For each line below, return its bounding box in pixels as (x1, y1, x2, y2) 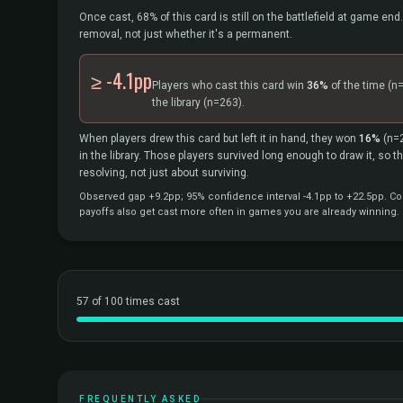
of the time (328, 79, 388, 92)
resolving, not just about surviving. (79, 166, 249, 179)
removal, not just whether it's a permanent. (79, 28, 292, 40)
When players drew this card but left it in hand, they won (79, 132, 359, 145)
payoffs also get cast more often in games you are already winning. (79, 206, 399, 218)
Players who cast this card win (152, 79, 307, 92)
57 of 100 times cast (76, 295, 180, 308)
